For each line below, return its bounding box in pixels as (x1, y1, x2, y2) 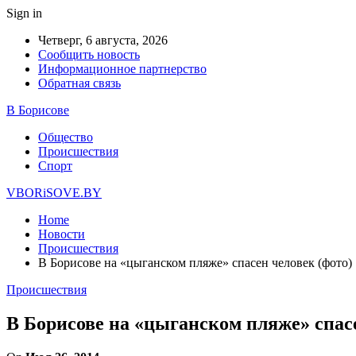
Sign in (6, 6, 42, 20)
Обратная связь (38, 76, 121, 90)
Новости (38, 227, 85, 241)
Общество (38, 130, 93, 144)
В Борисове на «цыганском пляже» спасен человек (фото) (38, 256, 352, 269)
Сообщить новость (38, 48, 140, 61)
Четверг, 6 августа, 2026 (38, 33, 168, 47)
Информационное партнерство (38, 62, 207, 75)
